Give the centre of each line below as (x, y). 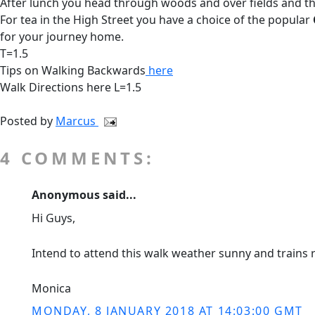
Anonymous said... (84, 195)
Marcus (77, 121)
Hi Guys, (53, 218)
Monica (51, 288)
